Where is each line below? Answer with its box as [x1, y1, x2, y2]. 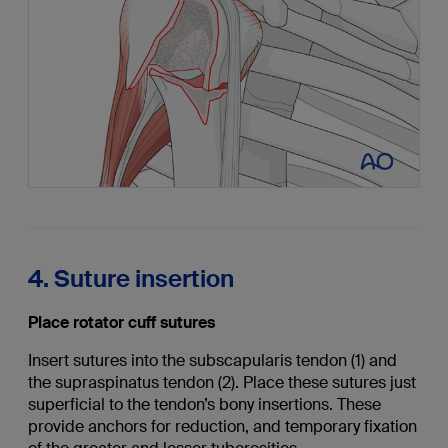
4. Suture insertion [27, 262, 234, 294]
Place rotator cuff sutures [27, 311, 215, 333]
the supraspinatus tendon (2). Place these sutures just [27, 371, 416, 393]
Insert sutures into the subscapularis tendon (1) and [27, 349, 397, 371]
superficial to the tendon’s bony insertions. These [27, 393, 381, 415]
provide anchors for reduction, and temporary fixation [27, 415, 417, 437]
